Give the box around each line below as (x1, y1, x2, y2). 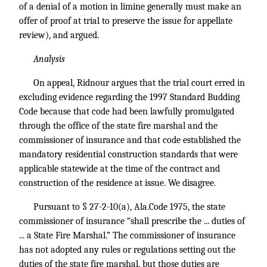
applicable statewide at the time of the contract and (19, 163, 220, 174)
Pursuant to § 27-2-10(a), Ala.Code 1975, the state (33, 201, 225, 212)
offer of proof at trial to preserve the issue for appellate (19, 15, 232, 26)
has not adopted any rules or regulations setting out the (19, 244, 235, 255)
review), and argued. (19, 30, 99, 41)
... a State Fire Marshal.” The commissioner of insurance (19, 230, 235, 241)
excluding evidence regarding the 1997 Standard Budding (19, 92, 240, 103)
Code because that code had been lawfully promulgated (19, 106, 234, 117)
